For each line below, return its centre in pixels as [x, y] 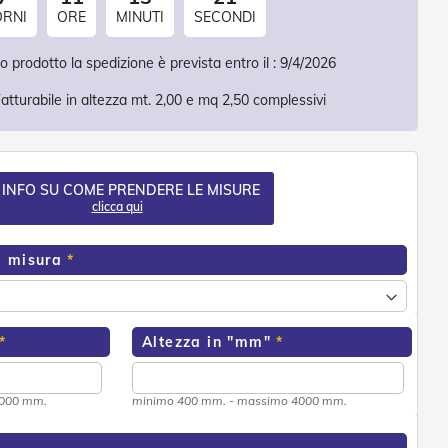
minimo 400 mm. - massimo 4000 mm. [239, 401]
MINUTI [140, 17]
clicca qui [117, 207]
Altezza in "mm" [206, 342]
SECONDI [225, 17]
